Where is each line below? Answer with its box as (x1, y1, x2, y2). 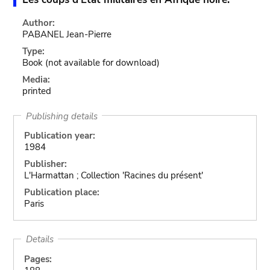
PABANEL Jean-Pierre (22, 28, 112, 40)
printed (22, 85, 52, 97)
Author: (22, 17, 55, 29)
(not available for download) (45, 57, 160, 69)
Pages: (24, 253, 52, 265)
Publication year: (24, 130, 95, 142)
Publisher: (24, 158, 67, 170)
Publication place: (24, 186, 99, 198)
